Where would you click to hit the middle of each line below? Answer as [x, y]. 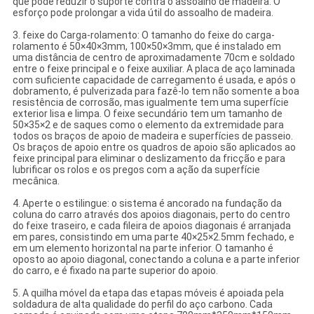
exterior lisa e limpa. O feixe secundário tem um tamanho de [147, 114]
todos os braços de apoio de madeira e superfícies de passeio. [152, 136]
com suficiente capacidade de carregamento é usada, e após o [154, 80]
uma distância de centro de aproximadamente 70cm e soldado [153, 58]
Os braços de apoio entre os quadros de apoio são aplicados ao [154, 148]
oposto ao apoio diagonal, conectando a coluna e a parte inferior [156, 260]
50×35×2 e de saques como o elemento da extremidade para [148, 125]
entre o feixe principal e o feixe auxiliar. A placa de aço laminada [153, 69]
